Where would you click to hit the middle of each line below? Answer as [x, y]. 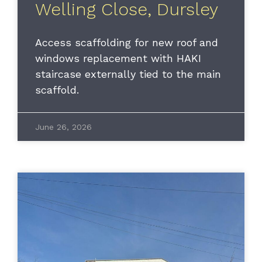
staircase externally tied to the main [128, 74]
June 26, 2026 [63, 127]
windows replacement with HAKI [118, 58]
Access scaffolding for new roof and [127, 43]
